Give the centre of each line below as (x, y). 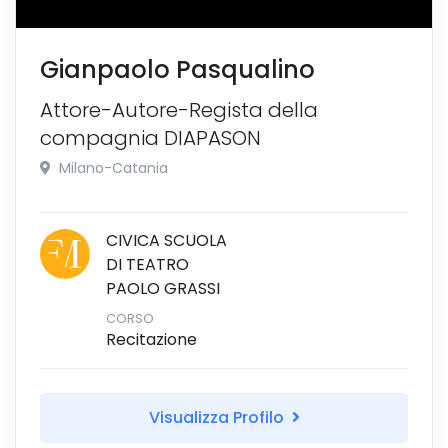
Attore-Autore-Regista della (179, 109)
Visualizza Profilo (218, 417)
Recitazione (151, 339)
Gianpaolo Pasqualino (177, 69)
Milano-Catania (111, 167)
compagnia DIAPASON (150, 137)
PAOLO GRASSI (163, 288)
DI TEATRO (147, 264)
